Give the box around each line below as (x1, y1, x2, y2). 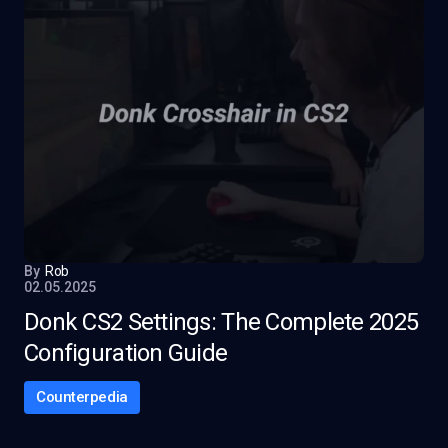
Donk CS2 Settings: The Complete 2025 (24, 308, 419, 336)
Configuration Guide (24, 339, 228, 367)
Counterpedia (36, 388, 128, 406)
